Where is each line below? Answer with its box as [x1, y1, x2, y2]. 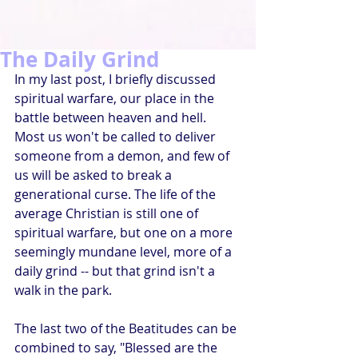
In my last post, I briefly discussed [14, 70, 219, 88]
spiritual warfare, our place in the [14, 89, 217, 107]
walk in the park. [14, 281, 112, 299]
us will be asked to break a [14, 166, 175, 184]
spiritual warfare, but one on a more [14, 224, 236, 241]
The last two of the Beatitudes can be [14, 320, 240, 337]
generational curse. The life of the [14, 185, 219, 203]
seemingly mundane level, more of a [14, 243, 235, 261]
